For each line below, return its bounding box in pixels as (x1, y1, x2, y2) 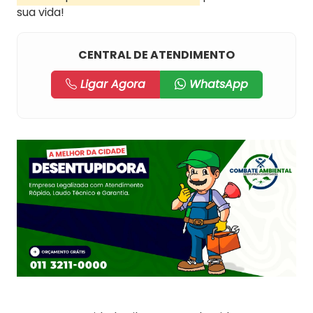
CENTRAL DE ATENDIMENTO (78, 47, 235, 63)
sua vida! (17, 4, 64, 20)
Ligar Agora (76, 76, 145, 92)
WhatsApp (185, 76, 248, 92)
